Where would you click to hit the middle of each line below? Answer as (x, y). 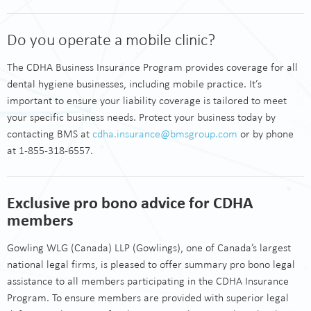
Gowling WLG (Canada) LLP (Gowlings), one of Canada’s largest (149, 247)
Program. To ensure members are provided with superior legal (148, 297)
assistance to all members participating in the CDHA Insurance (148, 281)
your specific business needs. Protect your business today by (141, 117)
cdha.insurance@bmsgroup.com (165, 134)
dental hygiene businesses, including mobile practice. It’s (134, 84)
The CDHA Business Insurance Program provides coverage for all (152, 67)
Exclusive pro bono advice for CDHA (130, 203)
